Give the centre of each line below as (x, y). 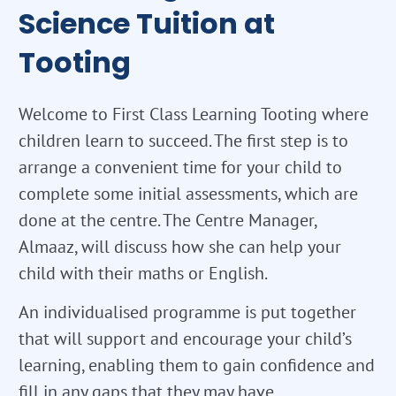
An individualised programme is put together (187, 312)
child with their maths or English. (143, 274)
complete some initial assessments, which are (188, 194)
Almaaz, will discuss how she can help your (180, 247)
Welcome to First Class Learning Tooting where (194, 114)
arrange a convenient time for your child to (180, 168)
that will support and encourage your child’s (185, 339)
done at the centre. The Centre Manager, (168, 221)
